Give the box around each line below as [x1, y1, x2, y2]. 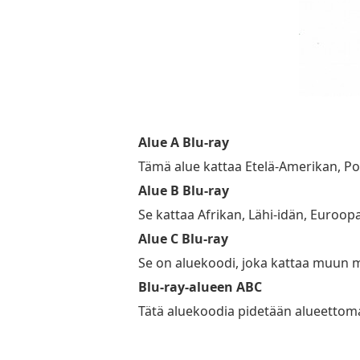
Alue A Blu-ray [138, 133, 229, 151]
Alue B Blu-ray [138, 181, 229, 199]
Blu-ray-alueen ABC [138, 277, 262, 296]
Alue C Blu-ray [138, 229, 228, 247]
